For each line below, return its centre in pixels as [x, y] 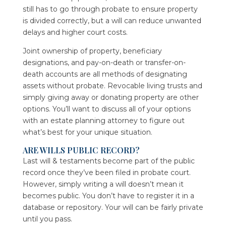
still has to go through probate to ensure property [110, 9]
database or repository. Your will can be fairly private [113, 207]
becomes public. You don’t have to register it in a [108, 195]
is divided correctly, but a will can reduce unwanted [112, 20]
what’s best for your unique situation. [87, 132]
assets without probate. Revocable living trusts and [112, 86]
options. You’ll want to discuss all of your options [106, 109]
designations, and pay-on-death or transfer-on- [104, 62]
